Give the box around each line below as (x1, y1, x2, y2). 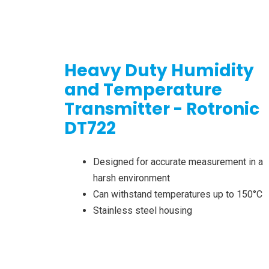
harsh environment (93, 172, 170, 184)
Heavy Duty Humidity (64, 59, 254, 83)
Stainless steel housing (93, 205, 192, 217)
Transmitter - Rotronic (64, 97, 259, 121)
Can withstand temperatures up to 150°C (93, 189, 262, 201)
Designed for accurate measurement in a (93, 156, 263, 168)
